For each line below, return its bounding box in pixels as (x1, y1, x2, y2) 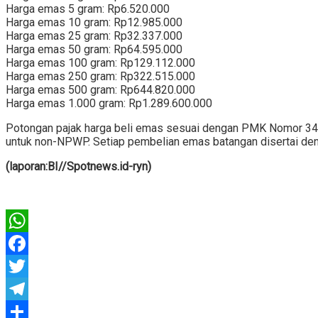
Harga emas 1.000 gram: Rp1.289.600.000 (6, 97, 212, 111)
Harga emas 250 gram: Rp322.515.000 (6, 70, 195, 84)
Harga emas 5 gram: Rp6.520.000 (6, 2, 170, 16)
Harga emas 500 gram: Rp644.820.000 (6, 83, 195, 97)
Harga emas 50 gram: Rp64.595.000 (6, 43, 182, 57)
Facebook (6, 258, 55, 275)
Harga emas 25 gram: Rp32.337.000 (6, 29, 182, 43)
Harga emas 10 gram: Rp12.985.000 (6, 16, 182, 30)
